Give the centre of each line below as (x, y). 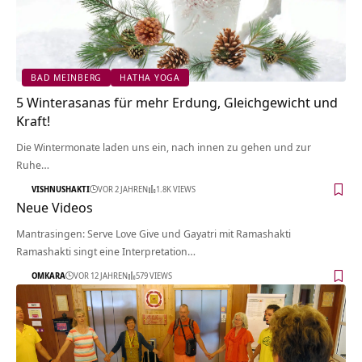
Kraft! (33, 120)
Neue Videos (55, 207)
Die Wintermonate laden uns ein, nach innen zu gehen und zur (164, 147)
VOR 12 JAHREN (101, 276)
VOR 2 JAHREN (123, 189)
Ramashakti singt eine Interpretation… (106, 251)
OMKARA (48, 276)
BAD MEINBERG (67, 78)
